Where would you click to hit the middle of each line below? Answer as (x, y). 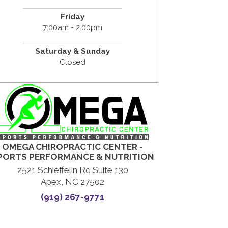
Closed (73, 62)
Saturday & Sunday (73, 51)
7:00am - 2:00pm (73, 27)
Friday (73, 17)
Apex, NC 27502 (73, 182)
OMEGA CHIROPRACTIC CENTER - (73, 147)
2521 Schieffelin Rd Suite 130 (73, 170)
